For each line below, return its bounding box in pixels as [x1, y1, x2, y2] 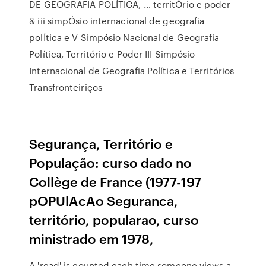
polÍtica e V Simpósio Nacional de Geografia [29, 31, 220, 44]
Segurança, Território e [29, 134, 173, 153]
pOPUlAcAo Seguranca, [29, 191, 179, 210]
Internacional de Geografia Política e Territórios [29, 64, 235, 77]
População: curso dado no [29, 153, 192, 172]
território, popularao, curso [29, 210, 199, 229]
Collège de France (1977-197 [29, 172, 202, 191]
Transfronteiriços [29, 81, 102, 94]
